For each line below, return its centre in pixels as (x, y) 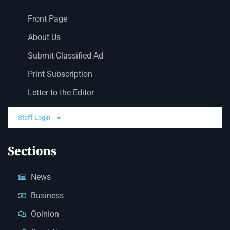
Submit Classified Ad (65, 56)
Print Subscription (60, 74)
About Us (44, 37)
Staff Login (34, 118)
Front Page (47, 19)
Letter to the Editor (61, 93)
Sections (32, 152)
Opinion (45, 214)
